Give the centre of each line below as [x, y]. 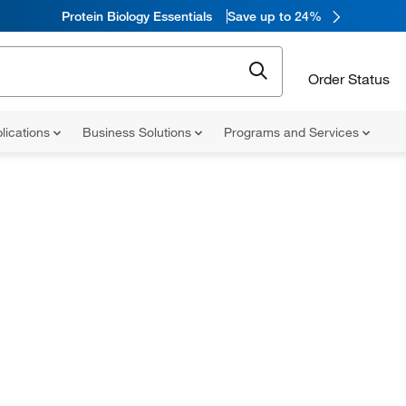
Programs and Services [293, 132]
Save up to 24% [274, 16]
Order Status [349, 78]
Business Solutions [139, 132]
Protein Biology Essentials [136, 16]
